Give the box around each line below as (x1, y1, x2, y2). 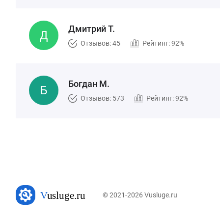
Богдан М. (68, 79, 110, 89)
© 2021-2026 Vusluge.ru (103, 191, 178, 199)
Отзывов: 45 (81, 39, 120, 47)
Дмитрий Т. (68, 24, 115, 34)
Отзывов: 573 (81, 94, 124, 102)
